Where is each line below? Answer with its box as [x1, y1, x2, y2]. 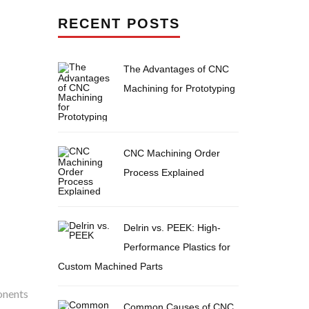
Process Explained [123, 167, 204, 178]
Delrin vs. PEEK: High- [123, 222, 221, 233]
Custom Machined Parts [57, 261, 163, 272]
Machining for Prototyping [123, 83, 235, 94]
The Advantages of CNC [123, 63, 229, 74]
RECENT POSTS [57, 16, 180, 31]
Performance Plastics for [123, 241, 230, 252]
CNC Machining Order [123, 148, 220, 159]
